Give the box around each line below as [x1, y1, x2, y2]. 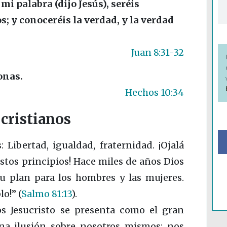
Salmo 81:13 [21, 188, 71, 200]
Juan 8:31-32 [131, 47, 184, 59]
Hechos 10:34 [125, 87, 184, 99]
